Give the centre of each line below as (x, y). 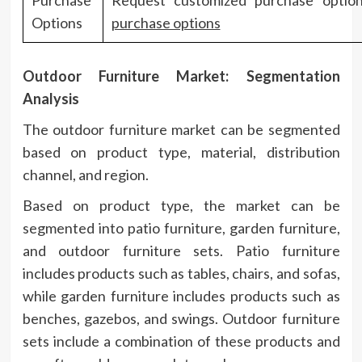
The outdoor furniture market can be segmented (181, 129)
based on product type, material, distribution (181, 152)
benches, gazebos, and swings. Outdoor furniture (181, 318)
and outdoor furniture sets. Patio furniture (181, 250)
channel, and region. (85, 174)
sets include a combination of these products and (181, 341)
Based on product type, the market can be (181, 205)
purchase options (166, 22)
